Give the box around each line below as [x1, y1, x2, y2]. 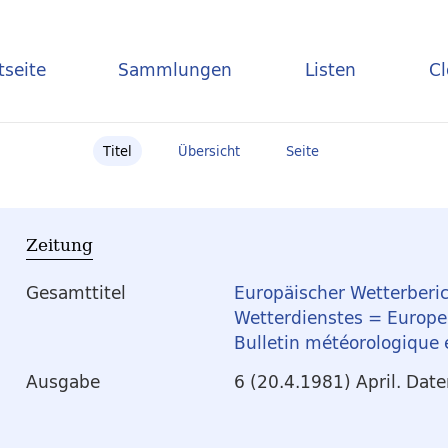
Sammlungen [118, 54, 233, 84]
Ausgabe [26, 367, 100, 397]
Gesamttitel [26, 278, 126, 308]
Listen [305, 54, 357, 84]
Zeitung [26, 232, 93, 257]
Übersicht [178, 140, 240, 162]
